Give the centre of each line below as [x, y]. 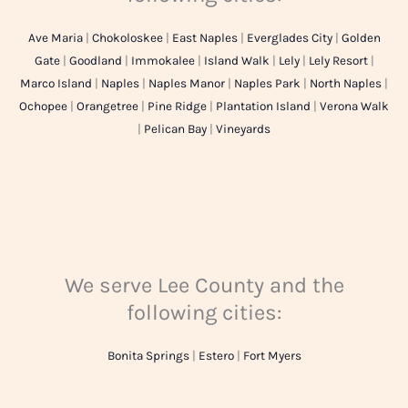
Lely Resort [338, 61]
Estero [216, 355]
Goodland [95, 61]
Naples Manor [187, 84]
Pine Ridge [177, 107]
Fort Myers [272, 355]
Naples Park [267, 84]
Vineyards [243, 129]
